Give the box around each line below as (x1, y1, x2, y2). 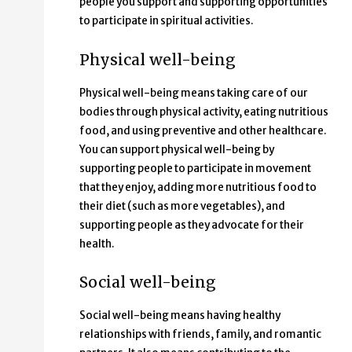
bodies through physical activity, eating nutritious (79, 104, 328, 119)
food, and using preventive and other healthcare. (79, 123, 327, 137)
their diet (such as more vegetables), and (79, 199, 285, 213)
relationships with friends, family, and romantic (79, 327, 321, 341)
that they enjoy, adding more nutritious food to (79, 180, 317, 194)
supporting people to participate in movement (79, 161, 311, 175)
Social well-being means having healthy (79, 308, 280, 322)
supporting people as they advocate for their (79, 218, 304, 232)
